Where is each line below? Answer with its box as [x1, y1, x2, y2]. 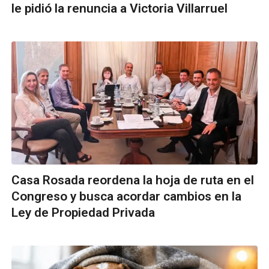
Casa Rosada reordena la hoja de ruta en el [11, 172, 254, 187]
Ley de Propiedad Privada [11, 205, 155, 220]
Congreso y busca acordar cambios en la [11, 189, 241, 204]
